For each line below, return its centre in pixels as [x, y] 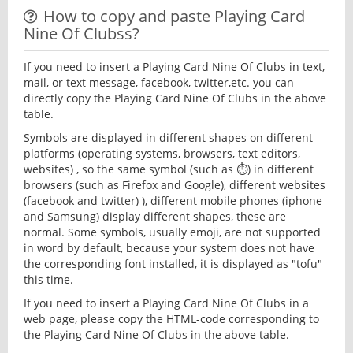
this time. [48, 279]
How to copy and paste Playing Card [174, 16]
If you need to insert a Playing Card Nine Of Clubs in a [166, 303]
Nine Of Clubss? [82, 33]
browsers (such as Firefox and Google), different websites [175, 185]
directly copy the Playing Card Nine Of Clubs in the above [175, 98]
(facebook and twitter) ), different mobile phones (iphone [173, 201]
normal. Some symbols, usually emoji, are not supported [172, 232]
